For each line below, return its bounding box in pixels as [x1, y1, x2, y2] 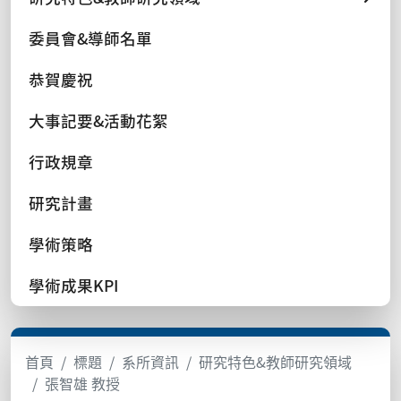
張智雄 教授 [45, 371, 120, 394]
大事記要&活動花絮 [29, 108, 168, 132]
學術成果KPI [29, 273, 118, 296]
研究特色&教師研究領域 [199, 350, 352, 372]
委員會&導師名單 [29, 26, 152, 49]
